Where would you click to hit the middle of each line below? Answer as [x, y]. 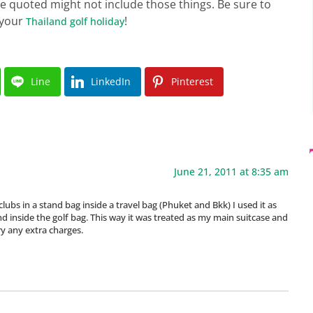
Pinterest [192, 81]
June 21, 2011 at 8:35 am [231, 171]
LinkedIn [111, 81]
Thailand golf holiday [75, 21]
